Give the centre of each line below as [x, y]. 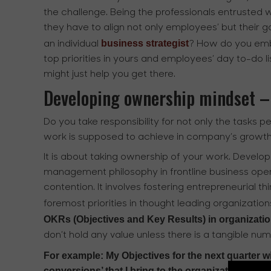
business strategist [145, 43]
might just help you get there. [109, 74]
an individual [72, 44]
